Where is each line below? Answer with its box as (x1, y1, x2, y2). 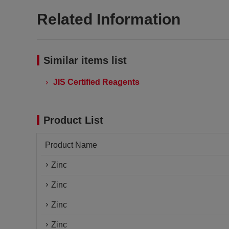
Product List (43, 114, 103, 126)
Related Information (37, 11, 180, 28)
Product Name (45, 141, 97, 149)
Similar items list (43, 55, 127, 66)
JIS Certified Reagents (53, 78, 140, 86)
